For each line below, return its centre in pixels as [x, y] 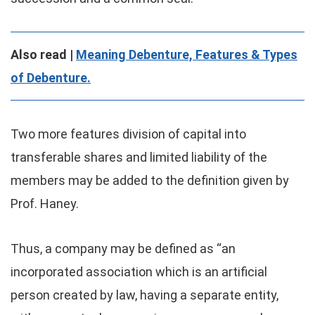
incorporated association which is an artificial [139, 272]
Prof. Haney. [45, 204]
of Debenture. [51, 78]
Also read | [43, 54]
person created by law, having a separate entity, [144, 295]
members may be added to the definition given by [150, 180]
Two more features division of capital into [128, 134]
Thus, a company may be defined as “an [123, 249]
